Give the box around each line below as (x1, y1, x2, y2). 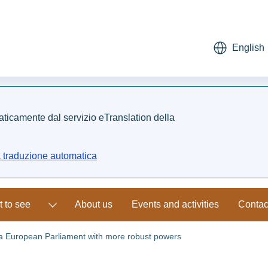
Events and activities (132, 199, 219, 209)
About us (75, 199, 112, 209)
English (232, 42, 264, 53)
